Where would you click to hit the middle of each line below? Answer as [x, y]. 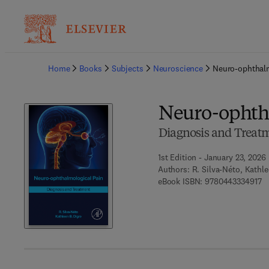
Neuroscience [178, 68]
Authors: [174, 169]
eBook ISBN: [180, 181]
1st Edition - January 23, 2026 [212, 157]
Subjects [127, 68]
